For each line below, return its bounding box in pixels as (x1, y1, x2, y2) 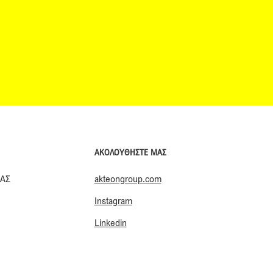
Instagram (94, 194, 132, 207)
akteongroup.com (94, 172, 161, 185)
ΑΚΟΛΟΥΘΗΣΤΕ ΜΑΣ (94, 146, 166, 157)
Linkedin (94, 216, 127, 229)
